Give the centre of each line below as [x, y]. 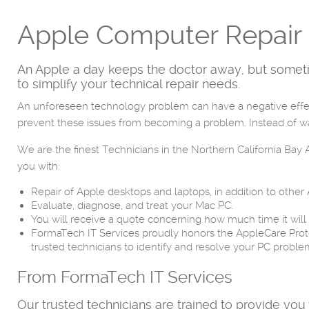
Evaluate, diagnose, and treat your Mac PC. [132, 206]
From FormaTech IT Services [125, 277]
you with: [39, 166]
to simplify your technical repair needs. [129, 84]
